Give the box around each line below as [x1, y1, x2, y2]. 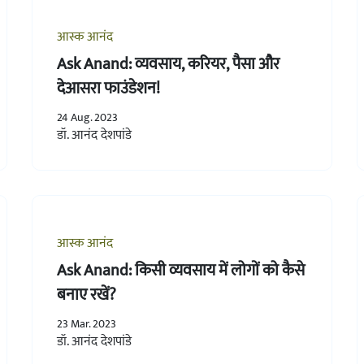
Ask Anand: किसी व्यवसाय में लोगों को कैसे [56, 256, 305, 284]
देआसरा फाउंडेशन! [56, 74, 160, 102]
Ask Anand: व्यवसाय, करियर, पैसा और [56, 50, 279, 78]
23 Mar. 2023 [56, 314, 116, 333]
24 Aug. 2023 [56, 107, 118, 127]
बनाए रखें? [56, 280, 116, 309]
